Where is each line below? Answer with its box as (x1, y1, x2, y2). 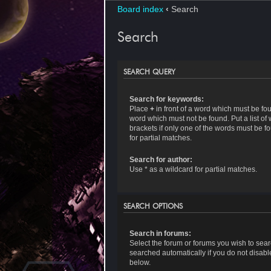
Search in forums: (129, 229, 191, 238)
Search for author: (129, 155, 192, 165)
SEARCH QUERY (123, 67, 175, 76)
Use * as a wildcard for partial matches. (129, 165, 257, 174)
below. (129, 258, 151, 267)
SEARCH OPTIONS (123, 201, 183, 211)
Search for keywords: (129, 94, 204, 103)
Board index (117, 4, 163, 14)
